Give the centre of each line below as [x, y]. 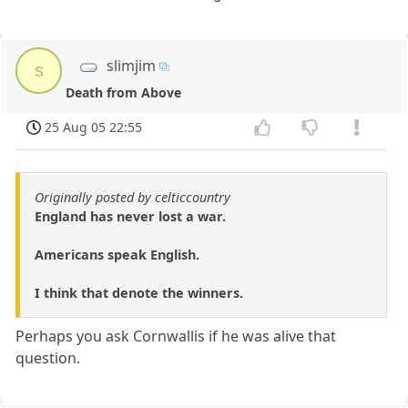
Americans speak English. [117, 254]
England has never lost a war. [130, 216]
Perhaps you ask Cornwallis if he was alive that [176, 336]
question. [48, 357]
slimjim [131, 66]
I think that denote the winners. [139, 292]
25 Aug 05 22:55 [94, 127]
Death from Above [124, 93]
